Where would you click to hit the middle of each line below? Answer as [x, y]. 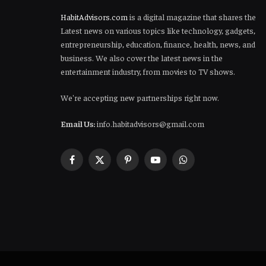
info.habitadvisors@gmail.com [150, 123]
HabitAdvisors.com [94, 16]
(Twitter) [113, 177]
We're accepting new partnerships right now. [140, 97]
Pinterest [142, 165]
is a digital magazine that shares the [192, 16]
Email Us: [78, 123]
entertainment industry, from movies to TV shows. [148, 71]
